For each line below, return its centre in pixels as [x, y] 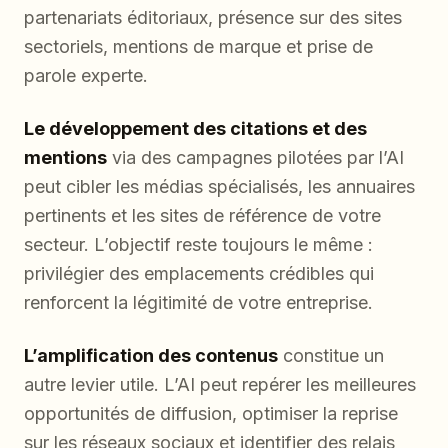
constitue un [331, 356]
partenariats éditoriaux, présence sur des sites [213, 18]
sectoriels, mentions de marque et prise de [198, 47]
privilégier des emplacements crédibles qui [199, 274]
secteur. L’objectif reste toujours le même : [198, 245]
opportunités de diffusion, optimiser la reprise [211, 414]
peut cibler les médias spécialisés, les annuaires [219, 187]
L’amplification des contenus [151, 356]
